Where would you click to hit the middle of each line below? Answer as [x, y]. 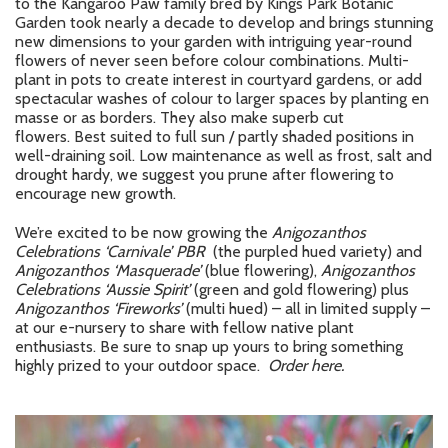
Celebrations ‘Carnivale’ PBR [110, 251]
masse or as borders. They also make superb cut [179, 117]
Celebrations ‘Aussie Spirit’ [104, 289]
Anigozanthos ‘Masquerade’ [108, 270]
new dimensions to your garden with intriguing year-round [213, 41]
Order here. [308, 365]
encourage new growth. [95, 193]
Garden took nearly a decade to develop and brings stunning [224, 22]
